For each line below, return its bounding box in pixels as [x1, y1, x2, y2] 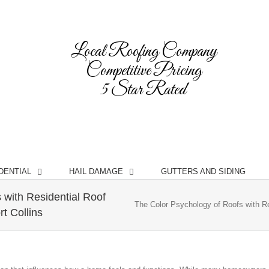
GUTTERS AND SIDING [160, 167, 246, 176]
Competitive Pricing [85, 59, 202, 82]
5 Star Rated [101, 79, 186, 101]
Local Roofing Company [70, 40, 217, 63]
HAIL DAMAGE [68, 167, 123, 176]
